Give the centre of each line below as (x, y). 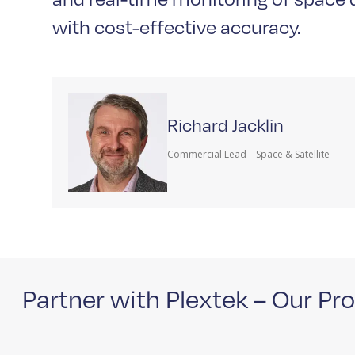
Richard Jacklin (225, 124)
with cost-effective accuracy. (177, 26)
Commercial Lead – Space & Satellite (248, 155)
